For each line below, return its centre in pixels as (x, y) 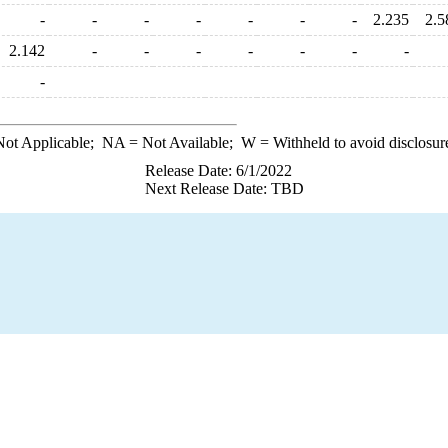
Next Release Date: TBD (224, 188)
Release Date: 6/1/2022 (218, 170)
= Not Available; (182, 142)
